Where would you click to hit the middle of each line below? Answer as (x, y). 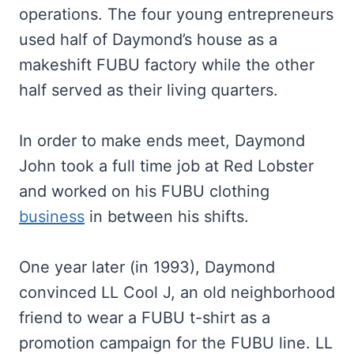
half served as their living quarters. (149, 90)
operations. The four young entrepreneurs (176, 14)
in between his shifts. (167, 217)
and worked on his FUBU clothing (144, 191)
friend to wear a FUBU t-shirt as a (145, 318)
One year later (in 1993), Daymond (147, 267)
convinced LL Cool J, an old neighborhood (177, 292)
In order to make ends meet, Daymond (162, 141)
